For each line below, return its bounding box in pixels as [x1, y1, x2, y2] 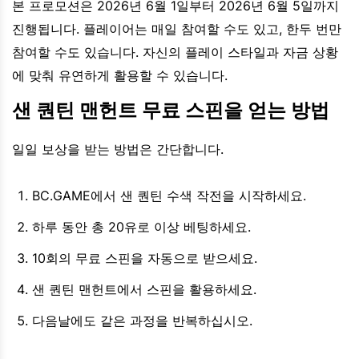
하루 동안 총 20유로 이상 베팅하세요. [32, 219, 251, 236]
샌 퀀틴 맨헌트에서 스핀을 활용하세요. [32, 281, 256, 298]
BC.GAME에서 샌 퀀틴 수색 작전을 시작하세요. [32, 188, 306, 204]
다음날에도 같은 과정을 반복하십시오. [32, 313, 252, 329]
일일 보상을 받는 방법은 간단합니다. [12, 141, 224, 158]
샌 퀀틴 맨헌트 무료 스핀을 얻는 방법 [12, 99, 329, 123]
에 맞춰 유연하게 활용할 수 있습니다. [12, 67, 228, 84]
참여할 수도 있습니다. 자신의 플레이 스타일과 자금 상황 [12, 44, 338, 61]
